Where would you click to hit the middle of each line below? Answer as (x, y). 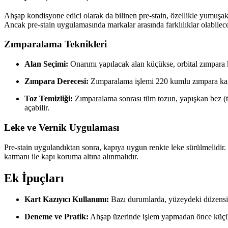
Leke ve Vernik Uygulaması (62, 127)
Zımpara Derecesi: (56, 81)
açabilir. (37, 108)
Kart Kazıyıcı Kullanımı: (67, 199)
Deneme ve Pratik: (56, 217)
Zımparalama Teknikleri (55, 44)
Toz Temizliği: (49, 99)
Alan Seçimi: (46, 64)
